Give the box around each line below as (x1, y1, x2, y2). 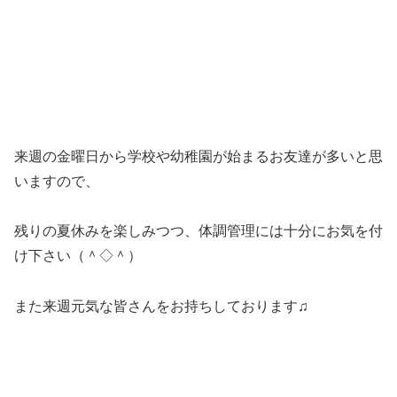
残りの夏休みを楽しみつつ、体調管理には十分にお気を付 (14, 223, 383, 239)
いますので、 (14, 173, 99, 189)
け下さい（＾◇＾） (14, 248, 142, 264)
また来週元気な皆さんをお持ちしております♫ (14, 299, 308, 315)
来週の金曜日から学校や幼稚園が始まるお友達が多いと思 (14, 148, 383, 164)
